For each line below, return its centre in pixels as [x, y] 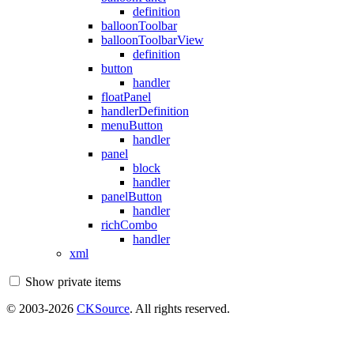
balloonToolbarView [153, 40]
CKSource [103, 308]
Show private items [73, 281]
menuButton [132, 125]
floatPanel [126, 96]
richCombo [129, 224]
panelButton [132, 196]
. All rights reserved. [180, 308]
